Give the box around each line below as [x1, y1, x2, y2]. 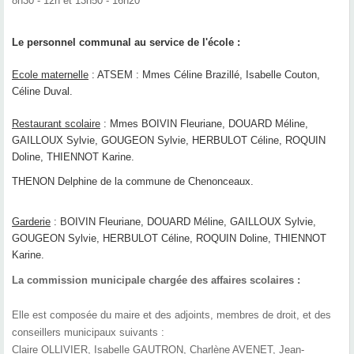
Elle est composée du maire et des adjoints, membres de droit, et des [12, 309, 331, 322]
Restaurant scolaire [12, 118, 100, 130]
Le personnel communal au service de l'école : [12, 36, 240, 49]
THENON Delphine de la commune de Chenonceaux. [12, 175, 257, 188]
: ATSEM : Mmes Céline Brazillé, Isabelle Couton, [88, 69, 320, 81]
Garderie [12, 216, 51, 228]
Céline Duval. [12, 85, 73, 98]
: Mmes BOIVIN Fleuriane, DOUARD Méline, [100, 118, 308, 130]
